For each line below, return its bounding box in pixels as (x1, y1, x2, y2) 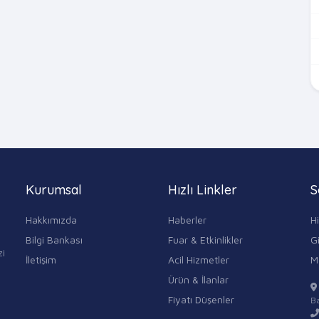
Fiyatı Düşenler (168, 293, 234, 305)
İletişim (26, 253, 56, 266)
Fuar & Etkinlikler (168, 233, 243, 246)
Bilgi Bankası (26, 233, 83, 246)
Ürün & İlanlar (168, 273, 229, 286)
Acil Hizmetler (168, 253, 229, 266)
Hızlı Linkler (168, 181, 237, 198)
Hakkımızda (26, 213, 77, 226)
